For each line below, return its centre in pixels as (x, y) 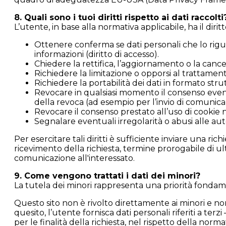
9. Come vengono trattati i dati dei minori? (107, 176)
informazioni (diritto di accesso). (97, 54)
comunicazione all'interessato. (74, 158)
